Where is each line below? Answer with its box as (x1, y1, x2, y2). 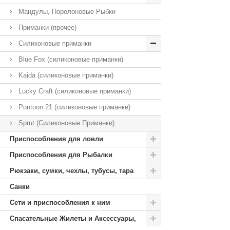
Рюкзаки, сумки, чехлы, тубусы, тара (10, 167, 133, 175)
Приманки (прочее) (16, 24, 76, 31)
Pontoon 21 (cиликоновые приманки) (16, 103, 130, 111)
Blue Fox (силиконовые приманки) (16, 55, 123, 63)
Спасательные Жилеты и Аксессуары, (10, 215, 136, 222)
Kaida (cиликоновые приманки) (16, 71, 113, 79)
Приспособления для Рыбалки (10, 151, 112, 159)
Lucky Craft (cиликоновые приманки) (16, 87, 131, 95)
